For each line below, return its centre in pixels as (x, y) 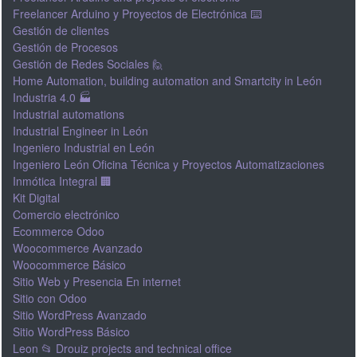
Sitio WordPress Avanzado (79, 314)
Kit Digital (36, 197)
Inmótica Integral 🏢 (62, 180)
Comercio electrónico (66, 214)
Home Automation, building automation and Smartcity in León (167, 80)
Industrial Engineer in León (80, 130)
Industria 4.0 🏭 (52, 97)
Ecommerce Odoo (58, 231)
